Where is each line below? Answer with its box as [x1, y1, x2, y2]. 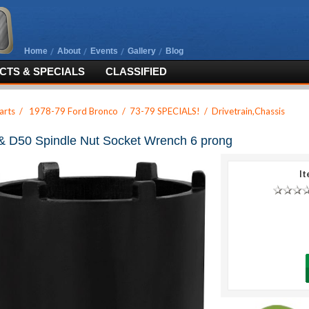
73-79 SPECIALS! [130, 106, 200, 117]
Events [90, 46, 118, 56]
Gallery [128, 46, 156, 56]
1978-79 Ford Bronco [29, 106, 118, 117]
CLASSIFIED [105, 66, 167, 77]
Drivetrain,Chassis [212, 106, 285, 117]
